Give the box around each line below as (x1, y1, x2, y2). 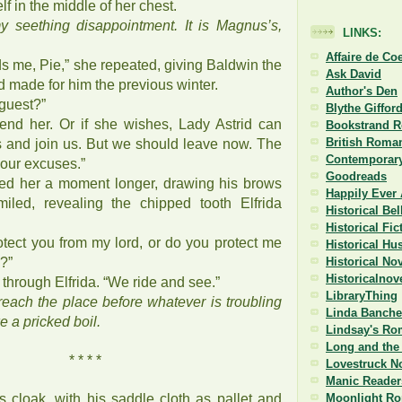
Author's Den (326, 84, 398, 99)
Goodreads (326, 170, 387, 184)
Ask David (326, 67, 381, 82)
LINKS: (343, 25, 381, 39)
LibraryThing (326, 289, 398, 303)
